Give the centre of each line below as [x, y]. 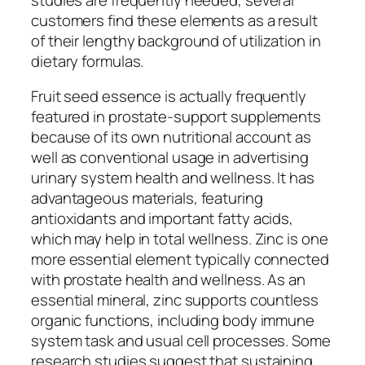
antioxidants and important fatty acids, [163, 219]
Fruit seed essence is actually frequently [169, 97]
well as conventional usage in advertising [170, 158]
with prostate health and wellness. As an [168, 280]
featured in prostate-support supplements [176, 117]
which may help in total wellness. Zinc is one [180, 239]
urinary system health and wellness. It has [173, 178]
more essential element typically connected [180, 259]
